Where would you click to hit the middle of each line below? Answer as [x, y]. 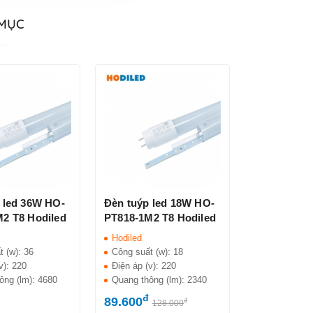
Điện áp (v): [137, 265]
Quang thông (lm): [150, 279]
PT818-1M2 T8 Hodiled [160, 217]
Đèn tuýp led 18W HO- [160, 203]
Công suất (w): [143, 252]
